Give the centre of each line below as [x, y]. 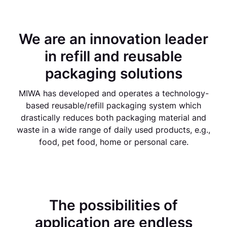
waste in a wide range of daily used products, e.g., [113, 129]
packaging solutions [113, 73]
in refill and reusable [113, 56]
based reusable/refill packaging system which [113, 105]
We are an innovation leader [113, 39]
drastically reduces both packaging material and [113, 117]
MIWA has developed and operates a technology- [113, 93]
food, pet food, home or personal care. [113, 142]
